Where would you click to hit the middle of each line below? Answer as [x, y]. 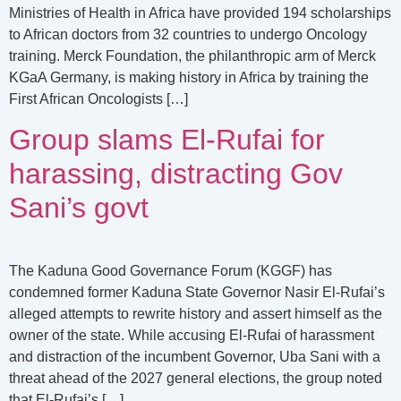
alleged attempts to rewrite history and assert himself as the [196, 314]
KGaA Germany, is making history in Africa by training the [189, 77]
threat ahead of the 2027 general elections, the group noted [196, 379]
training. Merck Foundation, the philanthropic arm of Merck [192, 56]
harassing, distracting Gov [176, 174]
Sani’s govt [79, 208]
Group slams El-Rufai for [167, 140]
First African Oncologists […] [98, 99]
